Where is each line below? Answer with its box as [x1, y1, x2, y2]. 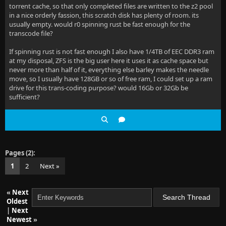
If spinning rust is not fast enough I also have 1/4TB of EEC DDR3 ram [9, 47, 214, 56]
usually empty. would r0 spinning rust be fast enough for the [9, 20, 190, 29]
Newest [7, 215, 32, 224]
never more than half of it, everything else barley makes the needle [9, 65, 209, 74]
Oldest [7, 197, 28, 206]
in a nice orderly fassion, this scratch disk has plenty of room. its [9, 11, 199, 20]
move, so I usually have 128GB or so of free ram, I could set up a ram [9, 74, 212, 83]
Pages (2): [5, 148, 35, 157]
